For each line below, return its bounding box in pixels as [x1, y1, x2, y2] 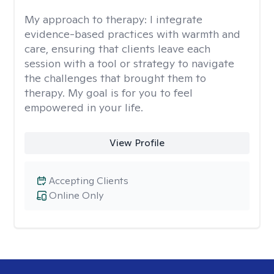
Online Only [49, 189, 103, 202]
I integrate [150, 12, 202, 26]
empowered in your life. [24, 100, 143, 114]
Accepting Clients [49, 174, 128, 187]
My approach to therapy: [24, 12, 150, 26]
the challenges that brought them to [24, 71, 206, 85]
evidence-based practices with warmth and [24, 27, 240, 41]
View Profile [109, 136, 165, 149]
